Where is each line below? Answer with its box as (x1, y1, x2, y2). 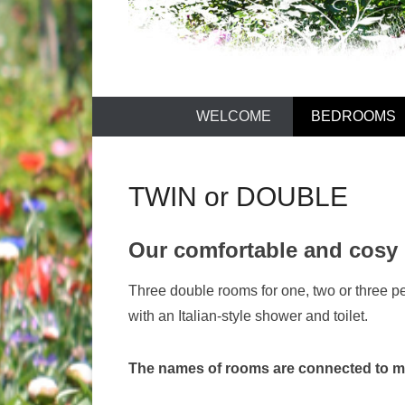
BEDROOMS (311, 108, 396, 125)
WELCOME (196, 108, 271, 125)
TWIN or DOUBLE (128, 182, 348, 212)
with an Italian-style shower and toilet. (128, 308, 368, 325)
